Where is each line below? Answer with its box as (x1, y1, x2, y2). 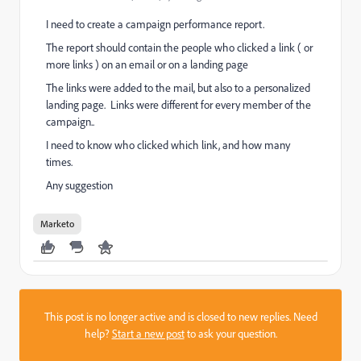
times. (46, 155, 73, 169)
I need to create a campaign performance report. (46, 17, 264, 31)
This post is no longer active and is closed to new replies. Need (44, 309, 317, 324)
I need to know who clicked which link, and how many (46, 138, 290, 152)
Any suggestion (46, 178, 113, 193)
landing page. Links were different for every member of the (46, 98, 311, 112)
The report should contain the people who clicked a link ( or (46, 40, 313, 55)
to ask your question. (184, 326, 277, 341)
